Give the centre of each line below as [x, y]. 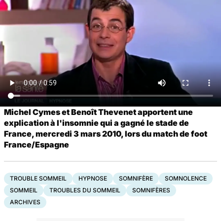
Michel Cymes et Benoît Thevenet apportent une [98, 112]
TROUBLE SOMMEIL [38, 178]
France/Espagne [37, 144]
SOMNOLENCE [186, 178]
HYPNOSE [93, 178]
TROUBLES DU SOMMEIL [85, 190]
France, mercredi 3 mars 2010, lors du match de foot [106, 133]
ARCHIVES [25, 202]
